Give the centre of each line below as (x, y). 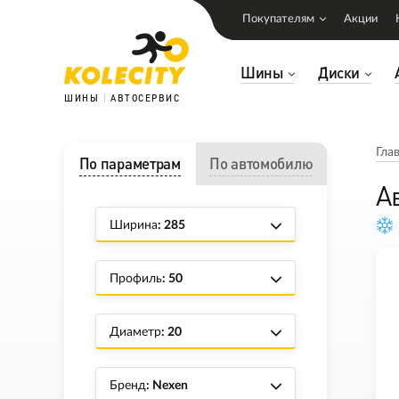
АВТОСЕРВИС (145, 98)
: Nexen (167, 386)
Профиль (136, 279)
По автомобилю (261, 163)
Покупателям (278, 19)
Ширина (134, 225)
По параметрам (130, 163)
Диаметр (135, 332)
